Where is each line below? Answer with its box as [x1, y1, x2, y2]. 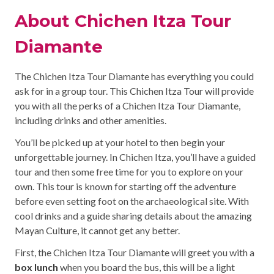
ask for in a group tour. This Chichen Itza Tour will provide [15, 84, 254, 97]
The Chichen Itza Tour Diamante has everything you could [15, 70, 254, 82]
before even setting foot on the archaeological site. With [15, 194, 249, 207]
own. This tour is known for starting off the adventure [15, 180, 236, 192]
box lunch [15, 261, 58, 273]
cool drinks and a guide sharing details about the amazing [15, 209, 252, 221]
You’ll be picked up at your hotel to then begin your [15, 136, 225, 148]
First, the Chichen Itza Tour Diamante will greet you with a [15, 246, 254, 258]
